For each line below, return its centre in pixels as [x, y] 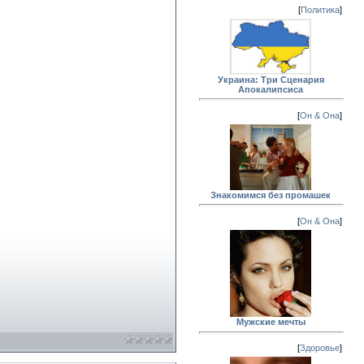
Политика [320, 9]
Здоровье [320, 347]
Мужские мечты [271, 322]
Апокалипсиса [271, 89]
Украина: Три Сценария [271, 79]
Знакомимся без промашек [271, 195]
